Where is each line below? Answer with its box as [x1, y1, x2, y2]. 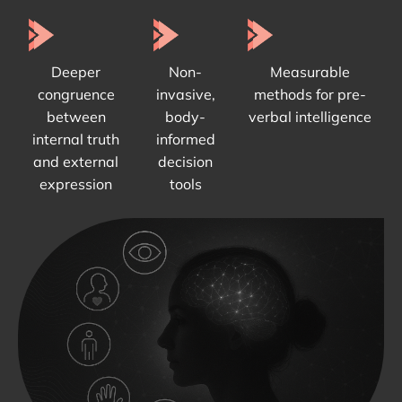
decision [158, 153, 214, 171]
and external [33, 153, 119, 171]
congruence [37, 85, 115, 104]
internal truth [32, 130, 120, 149]
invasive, [155, 85, 215, 104]
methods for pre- [254, 85, 367, 104]
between [46, 108, 106, 127]
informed [155, 130, 215, 149]
